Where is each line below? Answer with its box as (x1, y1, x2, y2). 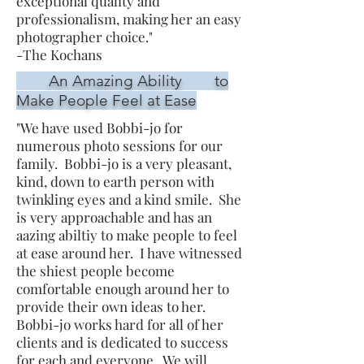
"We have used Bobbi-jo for (16, 119, 183, 136)
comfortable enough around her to (16, 279, 229, 297)
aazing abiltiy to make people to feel (16, 226, 237, 244)
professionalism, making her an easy (16, 10, 241, 28)
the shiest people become (16, 262, 175, 279)
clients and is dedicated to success (16, 333, 228, 351)
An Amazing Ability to (16, 71, 228, 90)
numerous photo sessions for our (16, 136, 223, 154)
